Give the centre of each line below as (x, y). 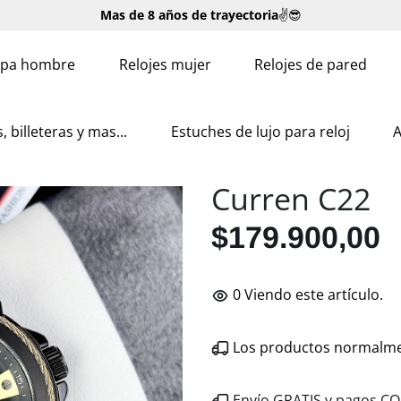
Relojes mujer (165, 64)
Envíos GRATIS (185, 42)
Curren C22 (291, 198)
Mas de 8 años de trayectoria (189, 15)
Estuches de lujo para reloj (260, 131)
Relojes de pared (311, 64)
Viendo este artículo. (314, 295)
